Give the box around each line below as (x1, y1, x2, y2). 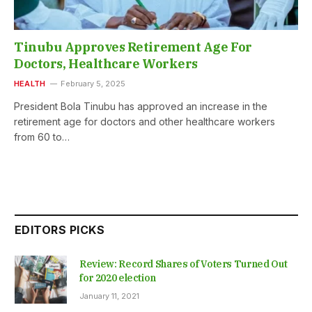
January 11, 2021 (79, 291, 139, 302)
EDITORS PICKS (15, 223, 105, 237)
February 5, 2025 (61, 79, 126, 89)
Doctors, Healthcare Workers (14, 56, 198, 72)
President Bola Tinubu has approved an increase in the (14, 100, 267, 113)
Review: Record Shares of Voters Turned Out (79, 258, 288, 271)
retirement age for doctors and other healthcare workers (14, 116, 275, 128)
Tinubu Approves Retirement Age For (14, 39, 252, 56)
